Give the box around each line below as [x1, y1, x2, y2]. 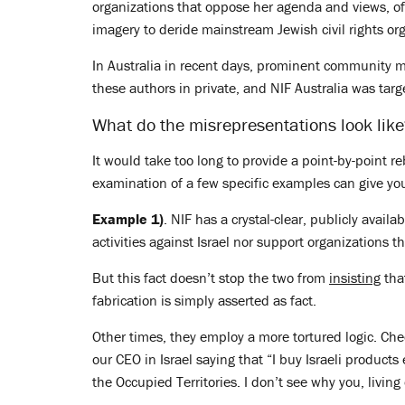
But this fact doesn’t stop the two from [92, 268, 329, 287]
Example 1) [92, 210, 164, 228]
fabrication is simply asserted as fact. [92, 291, 316, 309]
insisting [329, 268, 381, 287]
